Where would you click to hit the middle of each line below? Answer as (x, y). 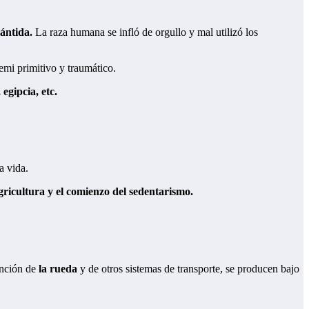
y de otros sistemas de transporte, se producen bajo (188, 268)
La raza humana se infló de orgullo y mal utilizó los (145, 32)
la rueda (58, 268)
